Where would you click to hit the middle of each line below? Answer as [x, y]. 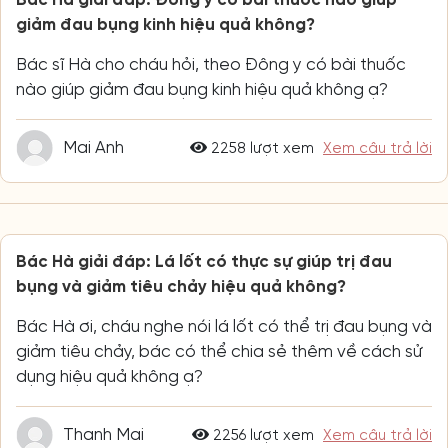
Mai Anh [93, 148]
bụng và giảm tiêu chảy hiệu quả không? [181, 287]
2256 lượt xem [261, 435]
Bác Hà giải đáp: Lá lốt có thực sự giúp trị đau [204, 262]
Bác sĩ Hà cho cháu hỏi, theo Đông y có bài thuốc [211, 65]
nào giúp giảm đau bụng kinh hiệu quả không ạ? [202, 90]
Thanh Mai [103, 435]
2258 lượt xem [260, 148]
